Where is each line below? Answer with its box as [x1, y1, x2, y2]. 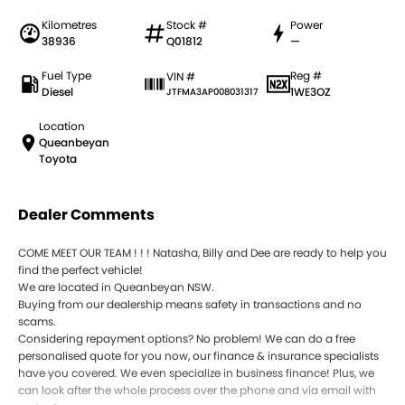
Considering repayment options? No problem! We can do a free [18, 331, 355, 347]
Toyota [39, 151, 78, 167]
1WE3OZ [290, 84, 332, 100]
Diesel [42, 84, 73, 100]
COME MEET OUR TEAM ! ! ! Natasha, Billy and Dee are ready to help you [18, 245, 387, 261]
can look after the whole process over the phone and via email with [18, 382, 376, 399]
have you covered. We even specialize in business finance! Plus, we [18, 365, 374, 381]
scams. [18, 314, 56, 330]
